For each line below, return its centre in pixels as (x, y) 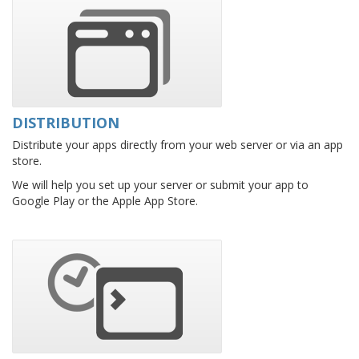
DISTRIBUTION (66, 122)
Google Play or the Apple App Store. (105, 200)
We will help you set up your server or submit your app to (160, 184)
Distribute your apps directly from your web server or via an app (177, 144)
